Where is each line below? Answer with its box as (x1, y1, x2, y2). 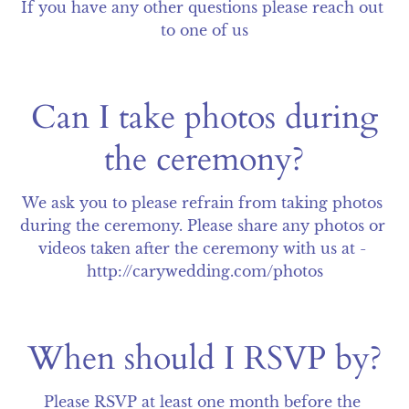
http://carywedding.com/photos (86, 262, 323, 280)
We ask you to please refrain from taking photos (22, 194, 383, 212)
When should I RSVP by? (26, 336, 383, 381)
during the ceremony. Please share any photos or (20, 216, 386, 235)
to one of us (161, 21, 248, 39)
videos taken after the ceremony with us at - (38, 239, 366, 257)
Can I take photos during (31, 95, 378, 140)
